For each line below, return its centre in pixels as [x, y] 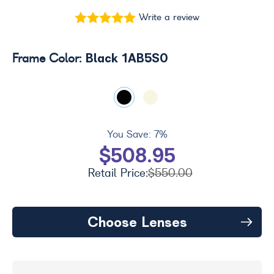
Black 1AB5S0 [127, 58]
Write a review [169, 17]
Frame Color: [49, 59]
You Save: [129, 135]
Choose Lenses [137, 222]
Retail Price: [118, 173]
